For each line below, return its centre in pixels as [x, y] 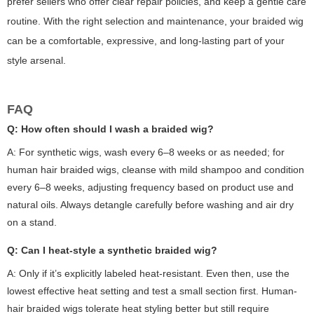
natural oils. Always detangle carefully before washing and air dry [150, 205]
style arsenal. [36, 61]
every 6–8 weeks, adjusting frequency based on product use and [150, 187]
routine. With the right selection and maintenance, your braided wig [155, 21]
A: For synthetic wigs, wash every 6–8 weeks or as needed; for [146, 152]
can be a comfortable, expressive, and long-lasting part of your [146, 41]
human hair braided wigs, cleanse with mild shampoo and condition [156, 170]
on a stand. [32, 223]
